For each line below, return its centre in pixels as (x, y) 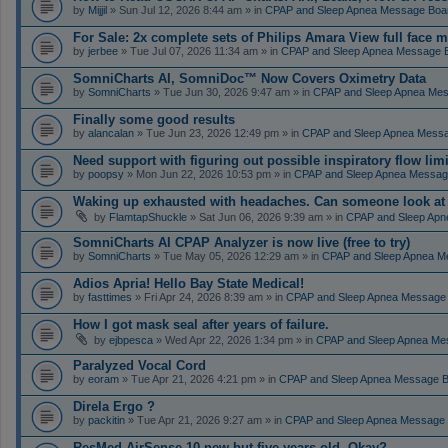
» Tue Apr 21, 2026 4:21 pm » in (199, 378)
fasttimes (110, 296)
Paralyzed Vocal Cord (139, 365)
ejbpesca (131, 339)
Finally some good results (154, 119)
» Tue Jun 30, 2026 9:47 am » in (232, 91)
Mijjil (97, 9)
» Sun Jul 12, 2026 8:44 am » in (186, 9)
